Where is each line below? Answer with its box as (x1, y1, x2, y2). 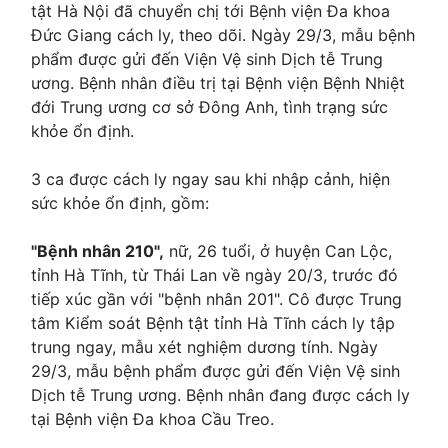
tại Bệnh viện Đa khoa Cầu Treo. (31, 409, 274, 430)
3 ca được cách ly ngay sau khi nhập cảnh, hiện (31, 169, 390, 190)
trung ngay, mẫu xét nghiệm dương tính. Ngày (31, 337, 378, 358)
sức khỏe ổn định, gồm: (31, 193, 209, 214)
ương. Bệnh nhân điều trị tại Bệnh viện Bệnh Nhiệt (31, 73, 405, 94)
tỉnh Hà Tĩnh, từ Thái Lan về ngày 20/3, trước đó (31, 265, 398, 286)
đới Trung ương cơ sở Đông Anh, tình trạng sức (31, 97, 388, 118)
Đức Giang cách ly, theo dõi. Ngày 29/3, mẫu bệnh (31, 25, 415, 46)
